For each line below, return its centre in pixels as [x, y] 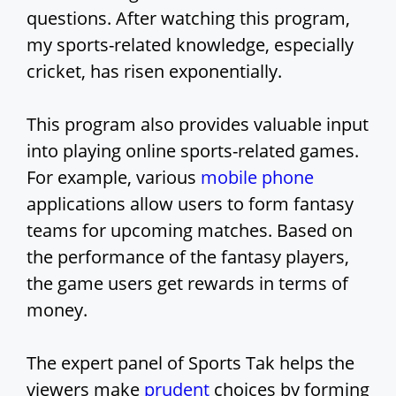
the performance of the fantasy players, [188, 257]
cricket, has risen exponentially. [154, 72]
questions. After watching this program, [188, 19]
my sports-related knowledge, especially [190, 45]
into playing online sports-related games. [193, 151]
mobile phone [257, 178]
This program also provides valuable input [198, 125]
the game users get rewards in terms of [187, 284]
